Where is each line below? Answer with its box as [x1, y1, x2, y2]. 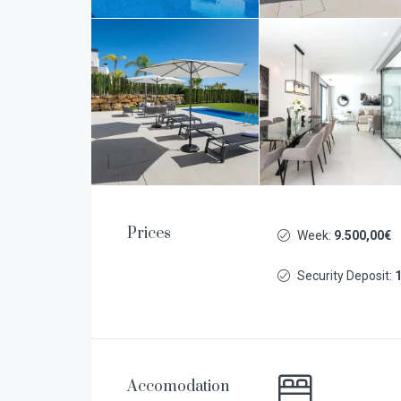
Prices [127, 224, 171, 243]
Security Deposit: [296, 269, 395, 283]
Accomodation [127, 377, 229, 397]
